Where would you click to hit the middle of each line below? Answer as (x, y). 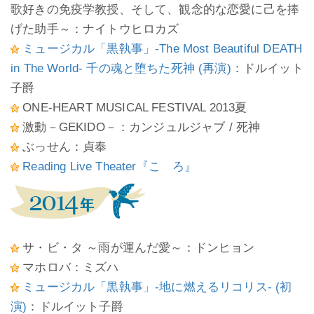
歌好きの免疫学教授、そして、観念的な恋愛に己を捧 (155, 9)
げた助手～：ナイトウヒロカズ (95, 29)
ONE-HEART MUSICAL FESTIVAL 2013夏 (133, 108)
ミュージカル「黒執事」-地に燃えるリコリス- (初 (157, 287)
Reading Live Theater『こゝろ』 (110, 166)
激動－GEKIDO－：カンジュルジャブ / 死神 (140, 127)
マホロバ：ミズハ (69, 267)
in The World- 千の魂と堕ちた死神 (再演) (121, 68)
